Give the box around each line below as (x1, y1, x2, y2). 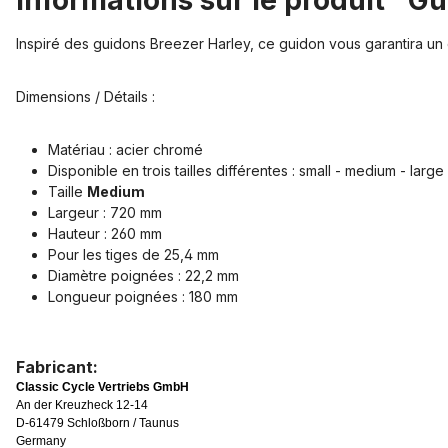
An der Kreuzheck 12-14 (16, 398, 148, 413)
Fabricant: (16, 357, 98, 378)
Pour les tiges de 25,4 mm (48, 246, 219, 264)
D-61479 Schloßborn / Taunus (16, 416, 179, 431)
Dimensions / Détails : (16, 88, 155, 106)
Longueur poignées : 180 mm (48, 288, 238, 306)
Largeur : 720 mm (48, 204, 162, 222)
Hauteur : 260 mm (48, 225, 162, 243)
